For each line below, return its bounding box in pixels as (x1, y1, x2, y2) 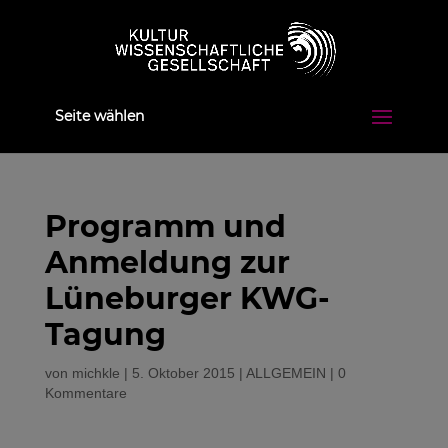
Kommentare (44, 385, 127, 401)
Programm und (44, 208, 286, 245)
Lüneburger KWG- (44, 280, 330, 317)
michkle (71, 365, 120, 381)
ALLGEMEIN (245, 365, 326, 381)
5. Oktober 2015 (131, 365, 235, 381)
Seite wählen (54, 107, 144, 125)
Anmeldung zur (44, 244, 290, 281)
